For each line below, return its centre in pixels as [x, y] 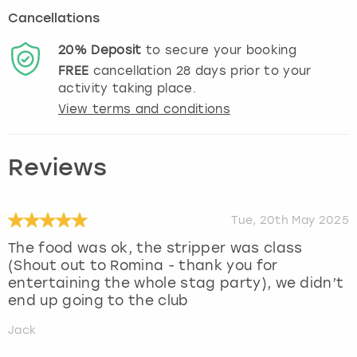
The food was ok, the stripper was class [155, 247]
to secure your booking [219, 50]
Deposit [116, 50]
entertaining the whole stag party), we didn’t [176, 282]
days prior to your [251, 71]
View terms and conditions [144, 109]
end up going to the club [98, 300]
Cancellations [54, 19]
